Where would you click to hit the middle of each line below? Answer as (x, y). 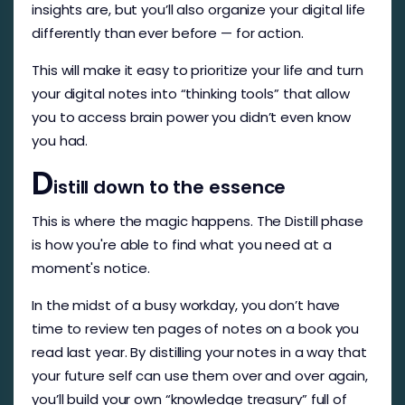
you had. (62, 140)
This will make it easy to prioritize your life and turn (198, 70)
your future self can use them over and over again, (200, 375)
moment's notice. (91, 268)
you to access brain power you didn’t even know (192, 117)
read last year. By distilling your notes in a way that (199, 352)
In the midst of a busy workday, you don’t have (186, 305)
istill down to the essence (172, 187)
